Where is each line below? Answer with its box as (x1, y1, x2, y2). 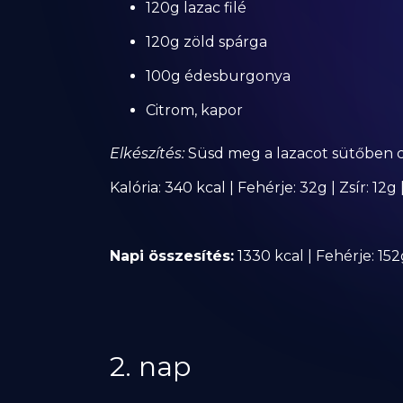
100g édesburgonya (146, 67, 291, 85)
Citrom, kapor (146, 102, 243, 119)
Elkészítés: (110, 145, 184, 162)
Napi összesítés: (110, 247, 234, 264)
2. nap (110, 350, 191, 383)
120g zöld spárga (146, 33, 267, 50)
